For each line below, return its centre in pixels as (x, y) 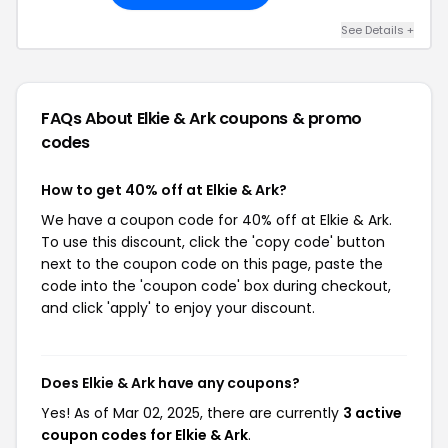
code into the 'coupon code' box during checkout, (216, 286)
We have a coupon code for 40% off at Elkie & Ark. (216, 220)
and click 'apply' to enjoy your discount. (178, 308)
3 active (372, 413)
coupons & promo (290, 118)
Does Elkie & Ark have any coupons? (170, 383)
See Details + (377, 30)
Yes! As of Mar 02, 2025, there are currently (192, 413)
